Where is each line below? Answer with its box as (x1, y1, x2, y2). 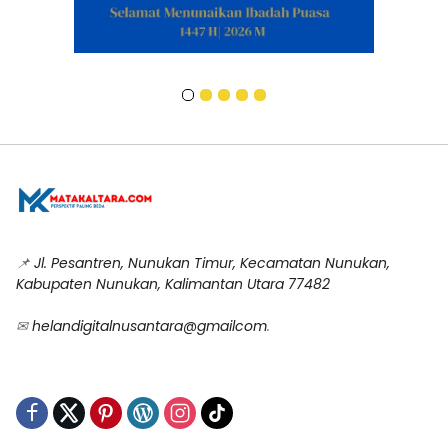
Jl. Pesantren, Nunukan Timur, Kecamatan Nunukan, (34, 253, 390, 274)
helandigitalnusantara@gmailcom (32, 316, 267, 337)
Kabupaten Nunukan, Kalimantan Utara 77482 (16, 274, 330, 295)
